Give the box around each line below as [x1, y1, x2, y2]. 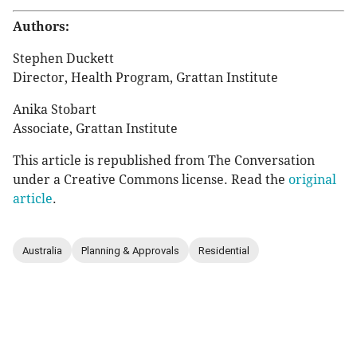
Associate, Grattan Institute [13, 121, 178, 137]
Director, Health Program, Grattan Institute [13, 70, 278, 86]
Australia [22, 244, 62, 257]
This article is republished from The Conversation [13, 153, 315, 169]
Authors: [13, 19, 69, 35]
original [288, 172, 336, 188]
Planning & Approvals [81, 244, 179, 257]
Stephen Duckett [13, 51, 114, 67]
